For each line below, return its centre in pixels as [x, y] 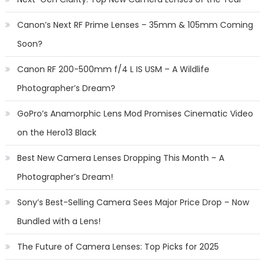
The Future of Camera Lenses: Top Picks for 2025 [118, 247]
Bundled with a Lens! [59, 221]
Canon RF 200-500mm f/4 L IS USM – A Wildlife [113, 69]
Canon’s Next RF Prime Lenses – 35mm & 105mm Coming [135, 25]
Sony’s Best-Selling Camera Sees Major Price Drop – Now [133, 202]
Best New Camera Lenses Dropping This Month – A [120, 158]
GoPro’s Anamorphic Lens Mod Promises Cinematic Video [135, 114]
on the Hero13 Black [56, 132]
